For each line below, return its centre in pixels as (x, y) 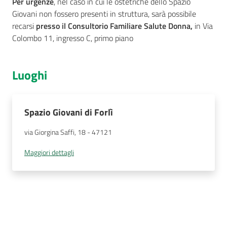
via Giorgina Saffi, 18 (55, 132)
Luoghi (30, 75)
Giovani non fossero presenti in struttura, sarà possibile (104, 14)
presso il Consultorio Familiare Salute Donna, (114, 26)
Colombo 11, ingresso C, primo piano (73, 38)
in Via (203, 26)
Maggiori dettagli (49, 153)
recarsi (24, 26)
